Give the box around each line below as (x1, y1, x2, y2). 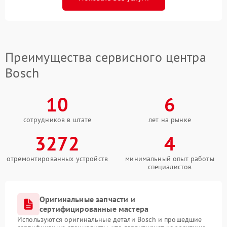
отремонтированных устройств (6, 154, 108, 164)
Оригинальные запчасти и (40, 194, 135, 205)
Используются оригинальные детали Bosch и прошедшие (17, 215, 202, 224)
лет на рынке (148, 115, 191, 125)
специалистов (147, 162, 192, 172)
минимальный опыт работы (125, 154, 214, 164)
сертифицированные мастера (40, 204, 149, 214)
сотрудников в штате (23, 115, 92, 125)
